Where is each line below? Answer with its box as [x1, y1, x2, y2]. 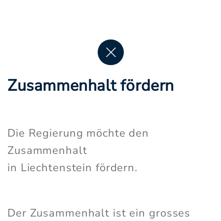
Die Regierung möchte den [7, 126, 149, 141]
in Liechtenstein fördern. [7, 160, 138, 176]
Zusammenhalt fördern [7, 75, 174, 97]
